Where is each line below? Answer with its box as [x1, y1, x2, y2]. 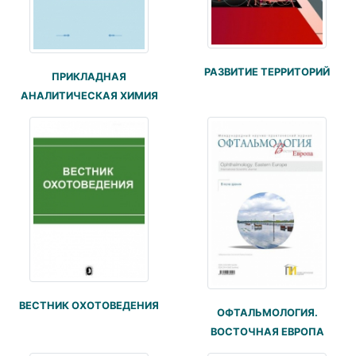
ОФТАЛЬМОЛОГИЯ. [216, 306, 318, 319]
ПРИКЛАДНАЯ [52, 70, 126, 83]
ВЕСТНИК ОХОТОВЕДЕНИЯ [19, 300, 159, 312]
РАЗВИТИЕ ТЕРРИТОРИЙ [204, 66, 330, 79]
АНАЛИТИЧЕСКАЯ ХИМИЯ [20, 89, 158, 102]
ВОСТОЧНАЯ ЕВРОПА [210, 325, 324, 338]
